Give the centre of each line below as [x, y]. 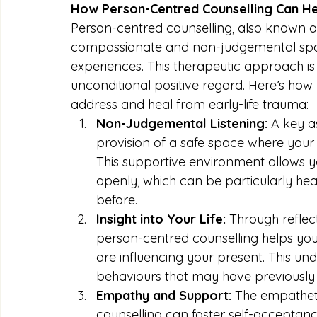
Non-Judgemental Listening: [182, 123]
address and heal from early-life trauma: [190, 104]
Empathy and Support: [164, 295]
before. [117, 200]
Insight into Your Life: [161, 219]
